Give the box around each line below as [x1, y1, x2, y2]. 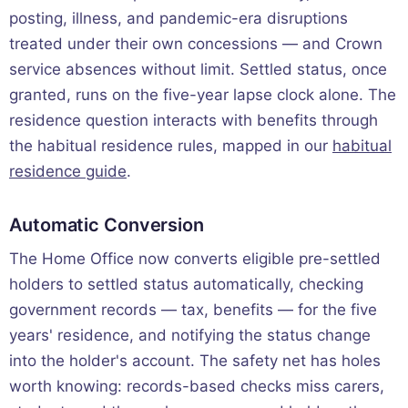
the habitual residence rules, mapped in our [9, 136, 332, 155]
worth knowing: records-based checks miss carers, [9, 376, 384, 395]
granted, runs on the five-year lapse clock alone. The [9, 85, 396, 104]
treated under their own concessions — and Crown [9, 34, 382, 53]
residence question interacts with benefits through [9, 110, 378, 129]
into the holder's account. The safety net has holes [9, 351, 381, 370]
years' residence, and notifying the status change [9, 325, 371, 344]
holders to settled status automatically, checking [9, 274, 363, 293]
